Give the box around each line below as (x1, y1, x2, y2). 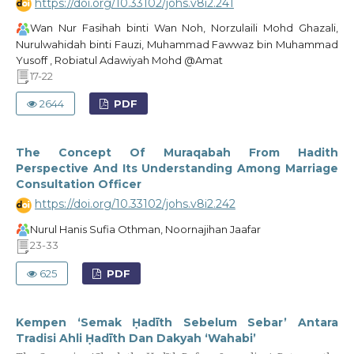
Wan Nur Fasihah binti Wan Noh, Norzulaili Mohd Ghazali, (29, 21, 339, 35)
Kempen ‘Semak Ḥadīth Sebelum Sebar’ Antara (15, 314, 339, 330)
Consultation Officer (15, 177, 141, 192)
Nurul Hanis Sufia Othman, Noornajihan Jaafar (29, 222, 261, 235)
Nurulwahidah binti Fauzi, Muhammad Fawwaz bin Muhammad (15, 37, 339, 51)
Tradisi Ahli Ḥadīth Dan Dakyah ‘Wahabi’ (15, 330, 256, 345)
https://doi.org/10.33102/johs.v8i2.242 (34, 197, 235, 212)
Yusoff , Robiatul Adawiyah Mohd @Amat (15, 53, 223, 66)
